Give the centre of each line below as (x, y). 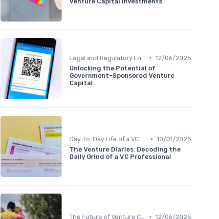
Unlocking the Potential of (112, 68)
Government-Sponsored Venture (122, 75)
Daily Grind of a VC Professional (120, 157)
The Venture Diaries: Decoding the (125, 150)
